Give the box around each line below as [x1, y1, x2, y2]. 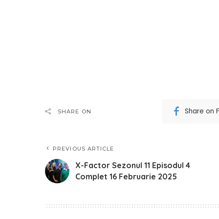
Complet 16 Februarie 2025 [75, 171, 177, 181]
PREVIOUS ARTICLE [53, 145, 114, 152]
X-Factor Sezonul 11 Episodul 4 [75, 160, 190, 170]
